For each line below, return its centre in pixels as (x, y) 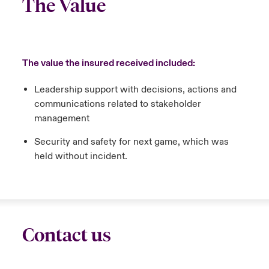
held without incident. (82, 156)
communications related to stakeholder (117, 104)
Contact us (66, 235)
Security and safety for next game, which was (131, 142)
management (62, 118)
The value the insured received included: (109, 63)
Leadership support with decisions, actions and (135, 89)
